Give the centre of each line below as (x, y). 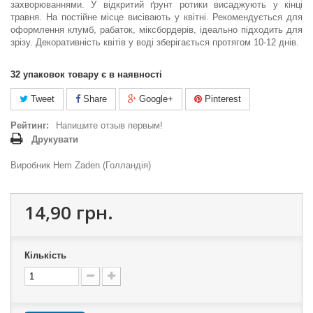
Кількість (45, 256)
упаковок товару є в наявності (93, 75)
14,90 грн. (69, 213)
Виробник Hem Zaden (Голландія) (81, 166)
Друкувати (55, 140)
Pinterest (221, 99)
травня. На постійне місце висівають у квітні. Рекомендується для (156, 17)
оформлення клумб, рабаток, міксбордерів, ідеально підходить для (156, 30)
